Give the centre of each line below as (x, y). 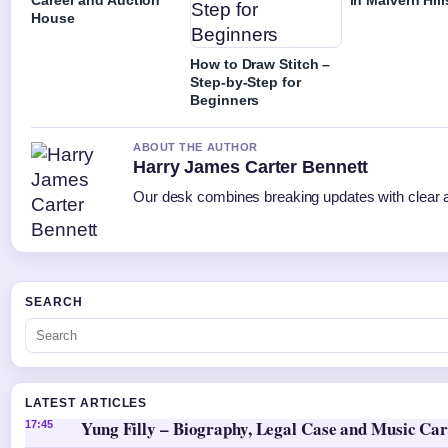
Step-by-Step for (245, 81)
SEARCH (54, 301)
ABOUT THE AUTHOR (195, 146)
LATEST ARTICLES (86, 402)
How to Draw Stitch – (260, 63)
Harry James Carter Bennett (251, 166)
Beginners (225, 99)
